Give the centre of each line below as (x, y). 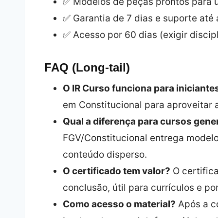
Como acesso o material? (119, 204)
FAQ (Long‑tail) (87, 67)
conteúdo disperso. (105, 154)
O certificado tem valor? (116, 171)
